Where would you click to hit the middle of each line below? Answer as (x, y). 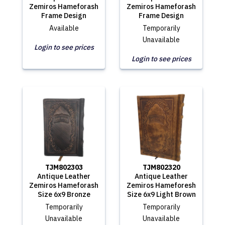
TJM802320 (161, 167)
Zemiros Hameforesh (161, 185)
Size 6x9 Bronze (64, 194)
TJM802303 (64, 167)
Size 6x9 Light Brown (161, 194)
